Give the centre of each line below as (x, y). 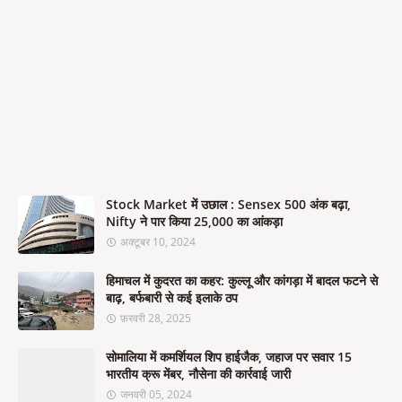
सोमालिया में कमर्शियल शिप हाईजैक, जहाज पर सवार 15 (229, 357)
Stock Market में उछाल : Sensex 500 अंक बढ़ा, (228, 204)
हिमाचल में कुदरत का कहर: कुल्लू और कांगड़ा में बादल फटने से (242, 280)
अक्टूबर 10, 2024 (158, 242)
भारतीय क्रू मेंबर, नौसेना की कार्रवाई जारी (198, 374)
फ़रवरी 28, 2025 (156, 318)
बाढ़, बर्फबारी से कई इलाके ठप (172, 297)
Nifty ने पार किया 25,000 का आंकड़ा (194, 221)
